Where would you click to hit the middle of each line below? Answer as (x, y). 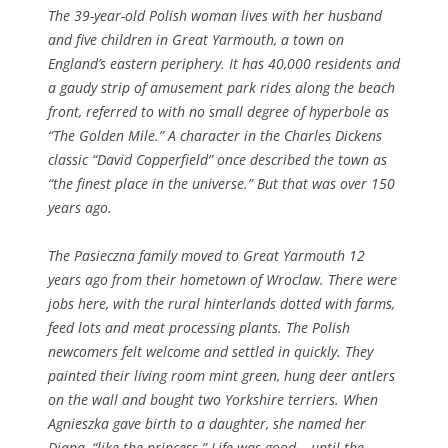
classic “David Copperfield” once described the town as (217, 159)
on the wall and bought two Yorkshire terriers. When (213, 399)
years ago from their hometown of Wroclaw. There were (222, 279)
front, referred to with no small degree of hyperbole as (218, 111)
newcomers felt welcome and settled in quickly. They (210, 351)
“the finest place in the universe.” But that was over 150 (221, 183)
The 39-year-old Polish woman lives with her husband (215, 15)
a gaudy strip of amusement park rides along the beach (221, 87)
